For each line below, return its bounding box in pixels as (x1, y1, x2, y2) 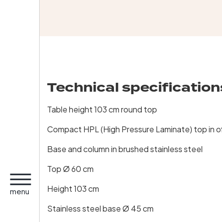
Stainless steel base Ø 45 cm (47, 203, 154, 214)
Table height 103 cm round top (47, 104, 157, 115)
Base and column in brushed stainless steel (47, 144, 203, 155)
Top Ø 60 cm (47, 164, 94, 174)
